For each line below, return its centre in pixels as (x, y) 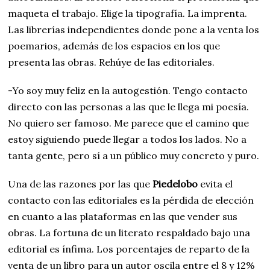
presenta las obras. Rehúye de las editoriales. (111, 62)
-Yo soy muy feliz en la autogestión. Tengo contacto (128, 90)
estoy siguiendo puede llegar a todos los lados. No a (127, 139)
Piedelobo (175, 184)
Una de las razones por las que (80, 184)
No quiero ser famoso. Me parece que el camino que (129, 123)
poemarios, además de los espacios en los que (114, 46)
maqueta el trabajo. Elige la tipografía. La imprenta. (128, 13)
